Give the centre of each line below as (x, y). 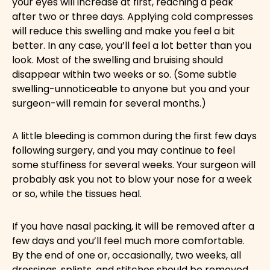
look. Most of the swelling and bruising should (118, 60)
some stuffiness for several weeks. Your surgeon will (134, 165)
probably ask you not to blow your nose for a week (132, 179)
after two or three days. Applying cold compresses (133, 16)
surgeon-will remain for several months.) (109, 103)
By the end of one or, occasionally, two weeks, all (127, 255)
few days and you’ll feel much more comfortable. (128, 240)
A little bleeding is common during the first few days (134, 136)
